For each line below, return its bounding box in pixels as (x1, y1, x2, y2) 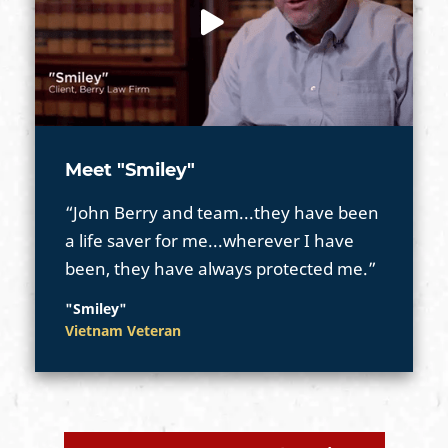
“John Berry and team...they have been (65, 200, 379, 224)
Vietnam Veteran (65, 320, 181, 340)
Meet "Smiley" (65, 158, 195, 181)
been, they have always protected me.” (65, 256, 376, 280)
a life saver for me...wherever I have (65, 228, 354, 252)
